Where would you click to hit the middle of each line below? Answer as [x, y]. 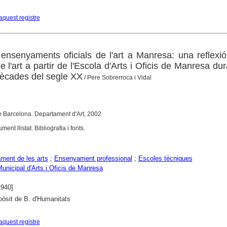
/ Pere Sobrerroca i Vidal [117, 78]
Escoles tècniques [165, 159]
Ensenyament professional [93, 159]
